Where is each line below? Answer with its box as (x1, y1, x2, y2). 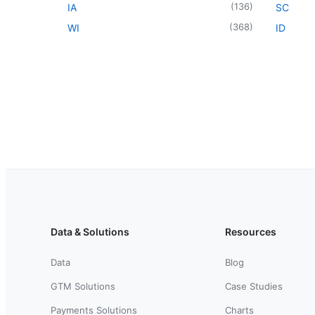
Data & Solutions (51, 225, 129, 238)
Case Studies (225, 280, 283, 292)
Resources (225, 225, 276, 238)
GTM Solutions (51, 280, 115, 292)
